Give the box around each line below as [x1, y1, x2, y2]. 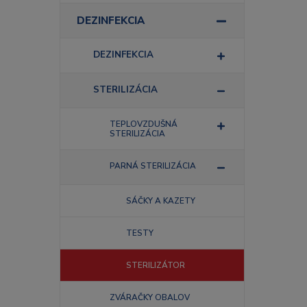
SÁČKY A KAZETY [126, 195, 195, 206]
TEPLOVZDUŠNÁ [110, 119, 177, 130]
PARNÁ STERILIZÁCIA [110, 160, 196, 171]
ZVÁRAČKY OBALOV [110, 292, 190, 303]
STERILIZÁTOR [126, 260, 185, 271]
